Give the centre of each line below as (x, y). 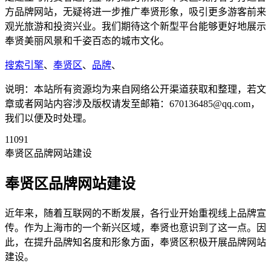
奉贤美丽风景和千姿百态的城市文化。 (87, 41)
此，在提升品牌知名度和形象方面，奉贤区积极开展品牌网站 (135, 242)
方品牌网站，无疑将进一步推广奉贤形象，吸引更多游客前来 (135, 11)
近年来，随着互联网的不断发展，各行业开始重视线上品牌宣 (135, 213)
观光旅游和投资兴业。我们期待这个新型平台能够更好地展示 (135, 26)
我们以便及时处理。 (48, 118)
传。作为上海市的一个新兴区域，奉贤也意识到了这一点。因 (135, 227)
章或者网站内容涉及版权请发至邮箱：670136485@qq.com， (132, 103)
